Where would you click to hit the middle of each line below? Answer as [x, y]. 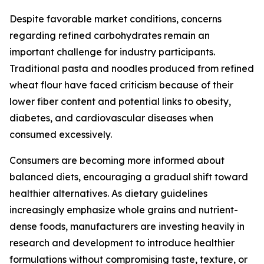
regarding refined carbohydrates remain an [110, 36]
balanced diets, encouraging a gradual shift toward [129, 177]
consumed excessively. [61, 135]
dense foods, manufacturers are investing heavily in [127, 227]
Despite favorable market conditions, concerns [115, 19]
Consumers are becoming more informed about [117, 161]
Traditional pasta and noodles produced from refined [132, 69]
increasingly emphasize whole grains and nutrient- [124, 210]
